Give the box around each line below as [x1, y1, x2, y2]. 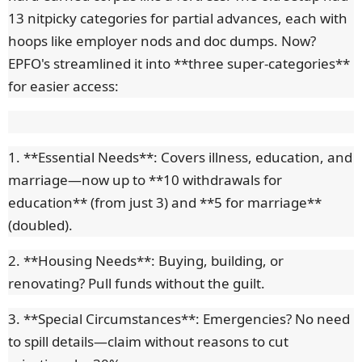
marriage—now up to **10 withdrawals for [8, 170, 282, 190]
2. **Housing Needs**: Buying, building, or [8, 251, 284, 271]
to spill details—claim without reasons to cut [8, 332, 288, 351]
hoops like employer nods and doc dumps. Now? [8, 32, 316, 51]
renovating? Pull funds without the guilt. [8, 274, 265, 293]
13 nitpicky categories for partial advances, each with [8, 9, 347, 28]
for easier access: [8, 77, 119, 96]
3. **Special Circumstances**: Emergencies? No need [8, 309, 350, 329]
